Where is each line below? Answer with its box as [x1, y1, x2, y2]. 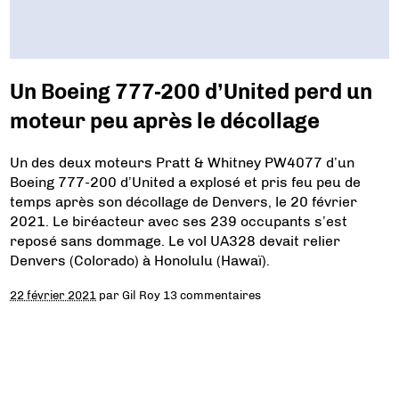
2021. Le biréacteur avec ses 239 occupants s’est [10, 213, 348, 231]
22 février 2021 [10, 288, 97, 303]
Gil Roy [122, 288, 161, 303]
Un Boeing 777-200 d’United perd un [10, 78, 373, 105]
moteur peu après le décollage [10, 108, 321, 134]
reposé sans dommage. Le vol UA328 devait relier [10, 232, 341, 250]
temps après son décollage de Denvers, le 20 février [10, 193, 358, 211]
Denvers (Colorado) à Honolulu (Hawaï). [10, 252, 271, 270]
